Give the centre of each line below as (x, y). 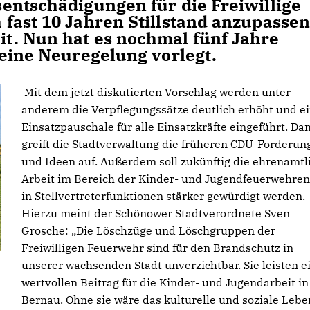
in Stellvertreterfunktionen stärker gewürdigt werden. (163, 196)
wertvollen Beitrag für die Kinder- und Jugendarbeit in (165, 282)
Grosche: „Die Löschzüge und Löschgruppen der (148, 230)
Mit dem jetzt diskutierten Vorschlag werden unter (156, 92)
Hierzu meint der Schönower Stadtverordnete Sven (156, 213)
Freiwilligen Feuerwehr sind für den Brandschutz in (157, 248)
